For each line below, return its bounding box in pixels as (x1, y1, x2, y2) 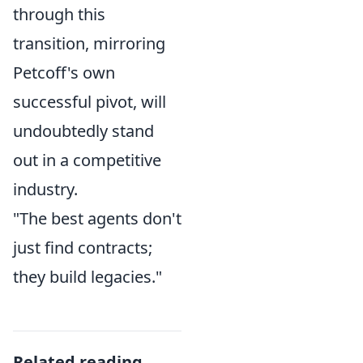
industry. (13, 178, 78, 200)
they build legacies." (13, 266, 162, 288)
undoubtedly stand (13, 120, 154, 142)
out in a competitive (13, 149, 161, 171)
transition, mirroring (13, 32, 165, 54)
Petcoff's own (13, 62, 115, 83)
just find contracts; (13, 237, 152, 258)
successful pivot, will (13, 91, 166, 113)
